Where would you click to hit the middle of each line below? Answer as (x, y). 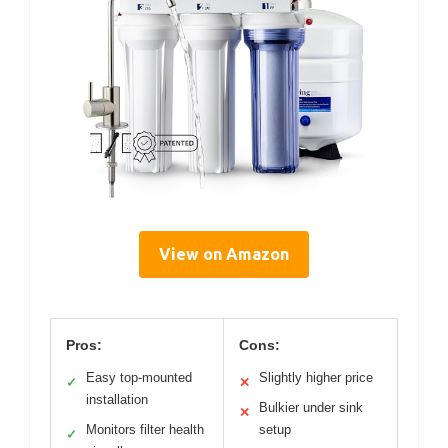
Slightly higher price (316, 378)
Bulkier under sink (311, 408)
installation (117, 400)
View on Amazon (224, 254)
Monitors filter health (145, 430)
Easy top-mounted (139, 378)
